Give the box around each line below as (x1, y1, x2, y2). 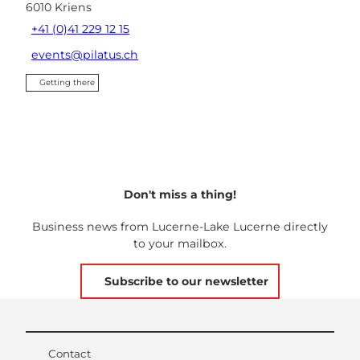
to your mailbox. (133, 235, 227, 251)
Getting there (39, 77, 95, 88)
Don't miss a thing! (123, 186, 236, 202)
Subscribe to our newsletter (104, 273, 268, 288)
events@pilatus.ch (31, 47, 139, 62)
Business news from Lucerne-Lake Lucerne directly (31, 219, 328, 234)
